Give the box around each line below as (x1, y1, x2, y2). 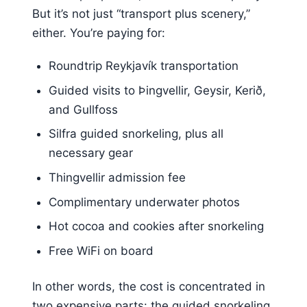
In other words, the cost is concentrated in (32, 279, 265, 293)
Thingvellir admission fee (48, 170, 186, 184)
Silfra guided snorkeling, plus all (48, 127, 223, 141)
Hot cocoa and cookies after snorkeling (48, 219, 264, 234)
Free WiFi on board (48, 243, 153, 258)
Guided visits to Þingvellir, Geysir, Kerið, (48, 83, 266, 97)
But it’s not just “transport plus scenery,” (32, 6, 250, 21)
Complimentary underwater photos (48, 195, 240, 209)
